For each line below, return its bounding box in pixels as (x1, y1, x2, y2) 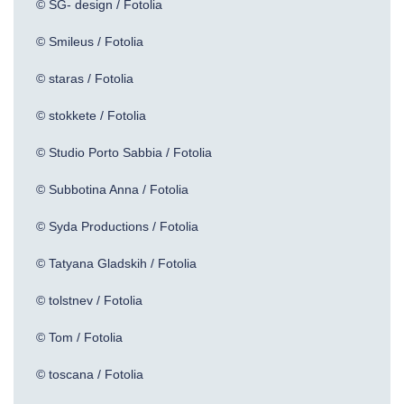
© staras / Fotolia (36, 71, 133, 86)
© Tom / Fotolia (36, 330, 123, 344)
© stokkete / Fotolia (36, 108, 146, 123)
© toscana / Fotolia (36, 367, 143, 381)
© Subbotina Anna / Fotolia (36, 182, 188, 197)
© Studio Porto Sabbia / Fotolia (36, 145, 212, 160)
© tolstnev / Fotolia (36, 293, 142, 308)
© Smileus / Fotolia (36, 34, 143, 49)
